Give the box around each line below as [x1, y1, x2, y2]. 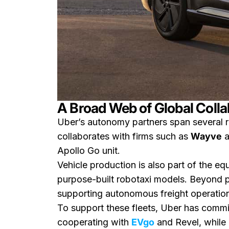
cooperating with [57, 217, 131, 227]
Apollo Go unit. [57, 145, 120, 156]
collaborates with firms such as [57, 131, 191, 142]
